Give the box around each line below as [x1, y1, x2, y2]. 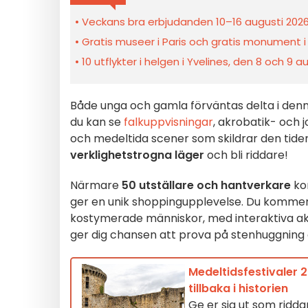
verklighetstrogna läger [70, 147, 204, 163]
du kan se [70, 114, 124, 130]
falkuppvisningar [124, 114, 213, 130]
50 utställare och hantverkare [122, 177, 291, 193]
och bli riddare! [204, 147, 288, 163]
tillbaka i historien [188, 280, 288, 296]
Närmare [70, 177, 122, 193]
